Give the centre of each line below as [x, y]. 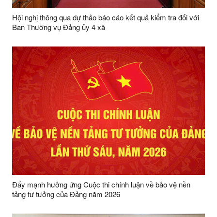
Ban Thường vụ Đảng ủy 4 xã [59, 27]
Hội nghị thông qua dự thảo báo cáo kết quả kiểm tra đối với [106, 17]
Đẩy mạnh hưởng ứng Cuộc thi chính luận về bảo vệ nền [101, 185]
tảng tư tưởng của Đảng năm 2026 [66, 194]
